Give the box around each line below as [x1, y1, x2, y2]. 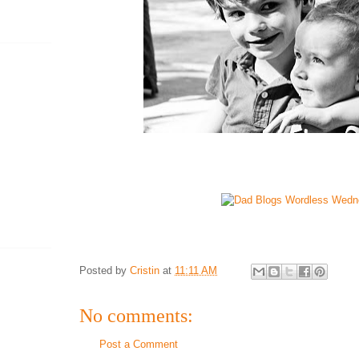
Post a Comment [99, 338, 178, 351]
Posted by [79, 264, 130, 277]
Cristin [130, 264, 159, 277]
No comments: [79, 305, 193, 327]
